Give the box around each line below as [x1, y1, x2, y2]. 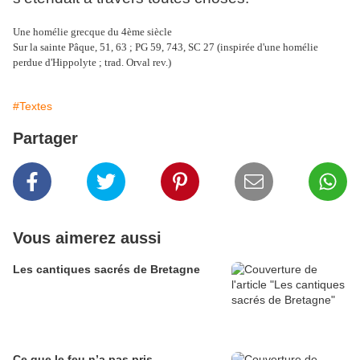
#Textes [13, 100, 52, 113]
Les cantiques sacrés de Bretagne [13, 263, 200, 276]
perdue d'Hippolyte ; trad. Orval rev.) [13, 56, 171, 69]
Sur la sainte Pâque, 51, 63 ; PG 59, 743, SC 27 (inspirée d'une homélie [13, 41, 318, 54]
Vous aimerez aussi [13, 229, 162, 247]
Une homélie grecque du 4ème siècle [13, 26, 172, 39]
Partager [13, 129, 78, 148]
